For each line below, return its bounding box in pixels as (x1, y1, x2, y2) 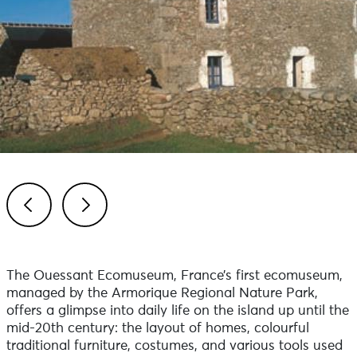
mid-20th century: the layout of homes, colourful (6, 322, 309, 335)
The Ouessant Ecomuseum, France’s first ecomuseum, (6, 269, 343, 283)
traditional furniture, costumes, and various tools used (6, 339, 343, 353)
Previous (25, 237, 79, 250)
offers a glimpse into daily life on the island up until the (6, 304, 349, 318)
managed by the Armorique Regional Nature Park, (6, 287, 318, 300)
